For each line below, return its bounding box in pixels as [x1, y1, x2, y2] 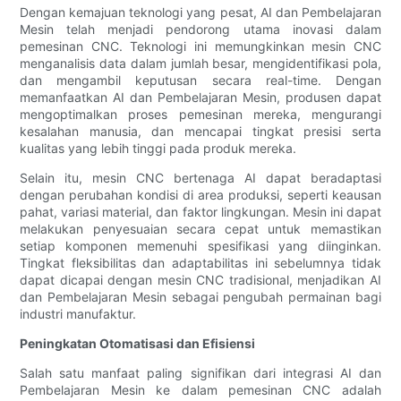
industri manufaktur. [20, 306, 137, 322]
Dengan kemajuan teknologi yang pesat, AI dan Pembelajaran [20, 4, 381, 21]
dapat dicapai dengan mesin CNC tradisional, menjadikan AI [20, 272, 381, 288]
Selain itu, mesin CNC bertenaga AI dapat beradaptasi [20, 170, 381, 186]
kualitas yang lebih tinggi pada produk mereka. [20, 141, 297, 157]
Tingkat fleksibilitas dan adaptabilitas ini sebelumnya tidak [20, 255, 381, 271]
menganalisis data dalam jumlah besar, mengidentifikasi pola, [20, 55, 381, 72]
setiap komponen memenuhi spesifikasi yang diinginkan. [20, 238, 381, 254]
